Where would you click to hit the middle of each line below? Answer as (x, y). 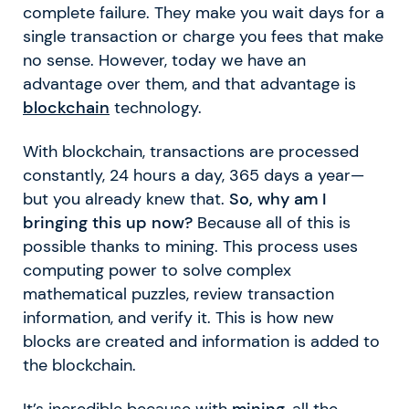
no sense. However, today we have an (164, 60)
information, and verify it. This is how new (178, 317)
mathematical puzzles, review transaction (178, 294)
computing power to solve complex (157, 270)
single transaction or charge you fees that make (203, 36)
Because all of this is (272, 222)
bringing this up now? (108, 222)
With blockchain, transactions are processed (191, 151)
